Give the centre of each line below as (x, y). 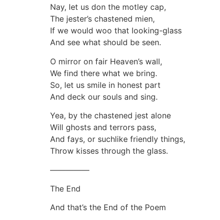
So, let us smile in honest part (105, 85)
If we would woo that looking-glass (116, 31)
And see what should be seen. (106, 42)
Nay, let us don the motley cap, (108, 7)
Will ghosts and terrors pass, (103, 127)
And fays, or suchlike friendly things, (118, 139)
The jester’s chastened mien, (102, 19)
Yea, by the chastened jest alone (110, 116)
